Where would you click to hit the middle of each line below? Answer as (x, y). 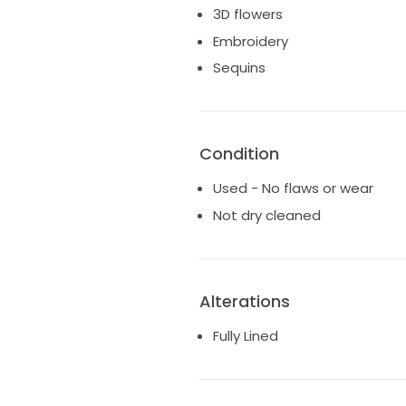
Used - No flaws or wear (293, 188)
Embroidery (250, 41)
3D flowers (247, 14)
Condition (239, 154)
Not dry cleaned (266, 215)
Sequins (239, 68)
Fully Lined (245, 335)
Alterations (244, 301)
